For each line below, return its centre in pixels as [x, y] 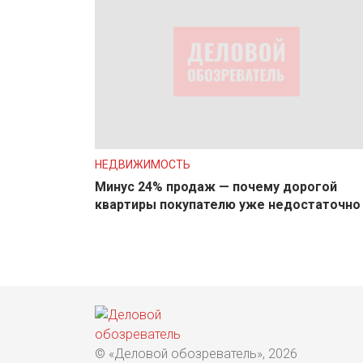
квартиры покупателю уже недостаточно [228, 204]
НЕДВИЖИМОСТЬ [143, 164]
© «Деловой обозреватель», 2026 [196, 353]
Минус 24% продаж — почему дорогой [216, 186]
